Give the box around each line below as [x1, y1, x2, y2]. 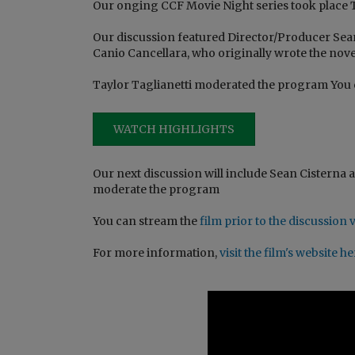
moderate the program [93, 181, 219, 197]
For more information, [93, 245, 219, 260]
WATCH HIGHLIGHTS [113, 121, 235, 136]
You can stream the [93, 213, 200, 228]
